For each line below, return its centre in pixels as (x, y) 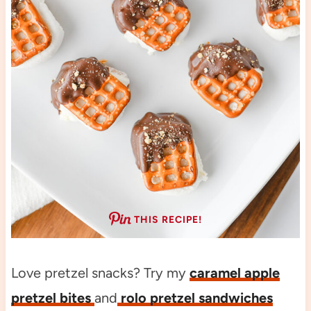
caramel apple (234, 273)
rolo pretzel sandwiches (195, 298)
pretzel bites (52, 298)
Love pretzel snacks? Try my (100, 273)
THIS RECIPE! (168, 220)
